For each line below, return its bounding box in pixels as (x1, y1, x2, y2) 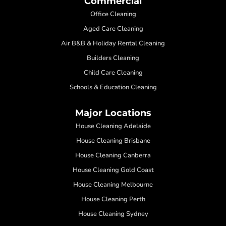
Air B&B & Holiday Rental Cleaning (61, 38, 165, 48)
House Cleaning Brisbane (76, 136, 150, 145)
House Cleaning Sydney (78, 209, 148, 218)
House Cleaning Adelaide (75, 121, 151, 131)
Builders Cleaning (87, 53, 139, 63)
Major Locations (75, 107, 151, 119)
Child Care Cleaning (83, 68, 143, 77)
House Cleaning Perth (81, 194, 145, 204)
